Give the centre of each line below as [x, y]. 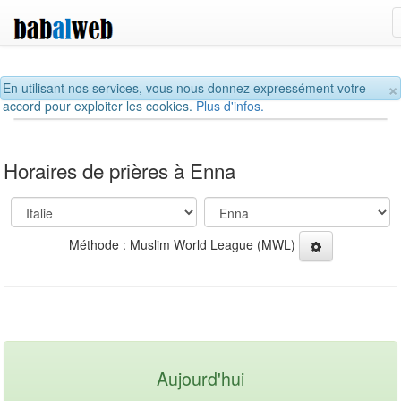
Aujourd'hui [200, 378]
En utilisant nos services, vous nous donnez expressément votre [184, 88]
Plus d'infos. [230, 106]
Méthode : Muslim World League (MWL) [183, 244]
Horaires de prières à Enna [119, 170]
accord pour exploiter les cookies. [99, 106]
